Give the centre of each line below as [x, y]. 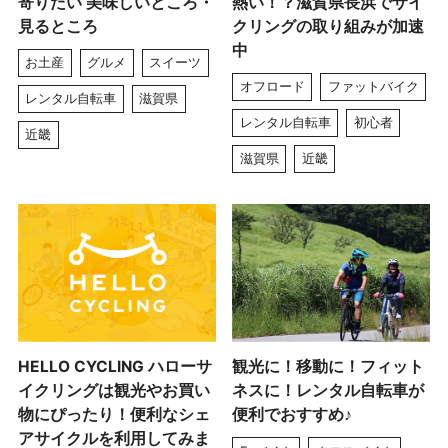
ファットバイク [373, 86]
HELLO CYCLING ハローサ [114, 367]
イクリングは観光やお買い [113, 391]
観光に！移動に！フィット [328, 367]
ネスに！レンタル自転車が [328, 391]
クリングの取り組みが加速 [328, 26]
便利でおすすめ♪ [292, 415]
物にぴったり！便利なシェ [113, 415]
